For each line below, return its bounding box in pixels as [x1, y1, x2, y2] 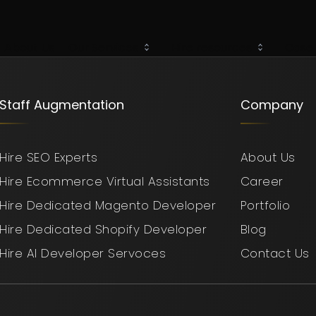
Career [240, 173, 284, 190]
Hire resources [171, 39, 252, 56]
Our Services [68, 39, 138, 56]
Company [240, 96, 303, 114]
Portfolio [240, 197, 290, 214]
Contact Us [240, 245, 310, 262]
